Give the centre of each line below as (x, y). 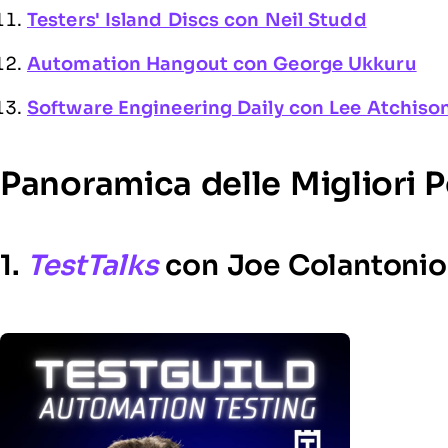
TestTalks (92, 265)
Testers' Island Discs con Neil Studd (197, 20)
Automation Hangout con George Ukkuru (222, 64)
